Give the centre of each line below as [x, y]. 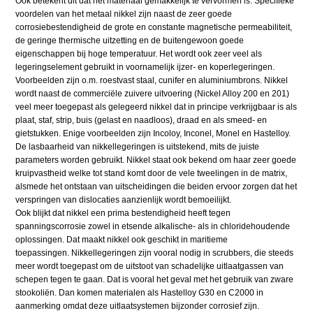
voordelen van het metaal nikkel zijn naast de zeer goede [124, 14]
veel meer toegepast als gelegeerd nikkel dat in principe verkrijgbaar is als [156, 107]
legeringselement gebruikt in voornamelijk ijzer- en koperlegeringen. [145, 67]
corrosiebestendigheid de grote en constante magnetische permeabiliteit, [154, 28]
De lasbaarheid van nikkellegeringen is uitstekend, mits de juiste [138, 147]
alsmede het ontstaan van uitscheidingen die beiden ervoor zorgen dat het [156, 187]
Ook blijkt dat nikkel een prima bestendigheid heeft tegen [123, 213]
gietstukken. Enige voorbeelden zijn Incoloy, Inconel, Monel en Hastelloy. [153, 134]
